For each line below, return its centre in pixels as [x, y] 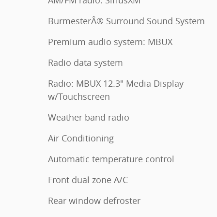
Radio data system [85, 63]
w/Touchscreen [79, 97]
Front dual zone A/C [88, 180]
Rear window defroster [94, 201]
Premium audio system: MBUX [110, 42]
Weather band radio [89, 117]
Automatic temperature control [111, 159]
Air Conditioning [81, 138]
